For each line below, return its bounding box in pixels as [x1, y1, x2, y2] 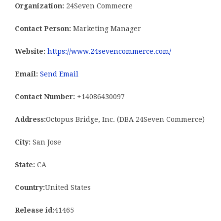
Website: [15, 47, 45, 56]
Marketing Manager [71, 25, 141, 33]
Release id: [15, 206, 54, 215]
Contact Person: [15, 25, 71, 33]
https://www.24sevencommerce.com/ [47, 47, 171, 56]
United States [45, 184, 91, 192]
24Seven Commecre [64, 2, 133, 10]
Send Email [40, 70, 78, 78]
